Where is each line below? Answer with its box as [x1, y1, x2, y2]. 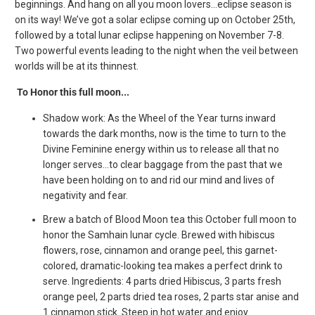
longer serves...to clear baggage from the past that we [43, 159, 283, 171]
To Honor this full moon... [17, 86, 130, 98]
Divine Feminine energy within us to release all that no [43, 143, 280, 155]
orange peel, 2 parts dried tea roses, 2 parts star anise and [43, 291, 300, 303]
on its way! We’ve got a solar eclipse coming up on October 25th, [15, 14, 296, 26]
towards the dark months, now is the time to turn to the [43, 128, 287, 140]
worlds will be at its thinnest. [15, 60, 139, 72]
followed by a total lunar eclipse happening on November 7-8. [15, 30, 285, 41]
